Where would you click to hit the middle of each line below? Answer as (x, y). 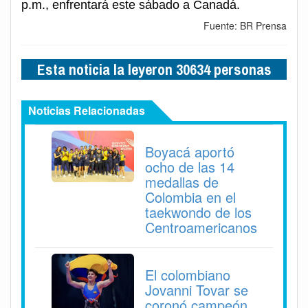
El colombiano (188, 274)
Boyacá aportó (190, 151)
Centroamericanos (201, 227)
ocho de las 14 (190, 166)
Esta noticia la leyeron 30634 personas (154, 69)
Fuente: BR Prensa (245, 25)
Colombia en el (190, 197)
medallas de (182, 181)
